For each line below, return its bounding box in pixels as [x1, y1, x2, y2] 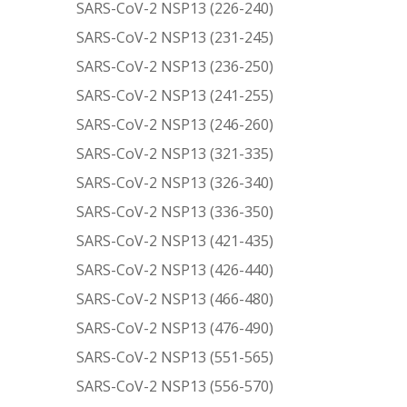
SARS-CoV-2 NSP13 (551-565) [76, 346, 274, 367]
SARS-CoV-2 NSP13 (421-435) [76, 230, 274, 251]
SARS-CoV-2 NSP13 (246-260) [76, 114, 274, 134]
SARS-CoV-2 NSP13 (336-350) [76, 201, 274, 222]
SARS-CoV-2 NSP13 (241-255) [76, 84, 274, 105]
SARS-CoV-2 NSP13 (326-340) [76, 172, 274, 193]
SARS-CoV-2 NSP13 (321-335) [76, 143, 274, 164]
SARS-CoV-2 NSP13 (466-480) [76, 288, 274, 309]
